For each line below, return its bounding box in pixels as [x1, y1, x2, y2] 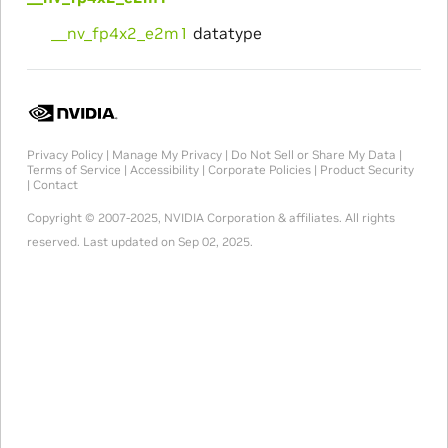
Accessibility [129, 161, 199, 177]
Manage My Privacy [111, 146, 222, 162]
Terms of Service [26, 161, 121, 177]
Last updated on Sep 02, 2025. [82, 233, 253, 249]
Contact [32, 176, 78, 192]
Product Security [319, 161, 414, 177]
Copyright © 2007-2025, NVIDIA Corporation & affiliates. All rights [26, 209, 395, 225]
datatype [188, 22, 262, 43]
